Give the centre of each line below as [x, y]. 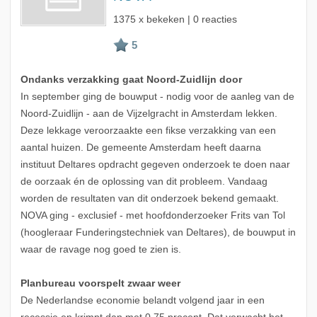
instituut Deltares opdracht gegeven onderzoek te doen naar [155, 165]
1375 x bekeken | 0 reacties [175, 20]
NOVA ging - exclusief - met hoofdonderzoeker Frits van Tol [152, 216]
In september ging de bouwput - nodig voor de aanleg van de [157, 97]
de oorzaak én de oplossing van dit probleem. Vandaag [144, 182]
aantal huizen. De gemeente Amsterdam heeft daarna [140, 148]
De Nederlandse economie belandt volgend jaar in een [142, 301]
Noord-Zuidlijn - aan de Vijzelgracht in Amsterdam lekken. [149, 114]
